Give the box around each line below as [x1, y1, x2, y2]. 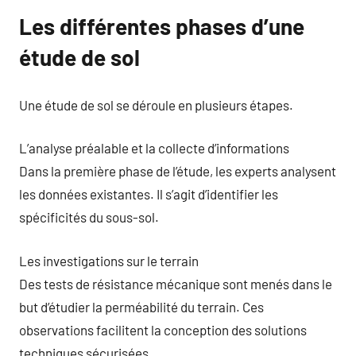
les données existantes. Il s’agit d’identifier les [19, 186, 278, 202]
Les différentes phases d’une [19, 13, 304, 40]
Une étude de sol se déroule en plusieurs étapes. [19, 96, 293, 113]
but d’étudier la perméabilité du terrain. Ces [19, 298, 264, 315]
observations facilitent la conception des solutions [19, 321, 307, 338]
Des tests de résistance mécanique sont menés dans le [19, 275, 332, 292]
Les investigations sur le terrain [19, 252, 199, 269]
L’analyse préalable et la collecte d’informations [19, 140, 289, 156]
